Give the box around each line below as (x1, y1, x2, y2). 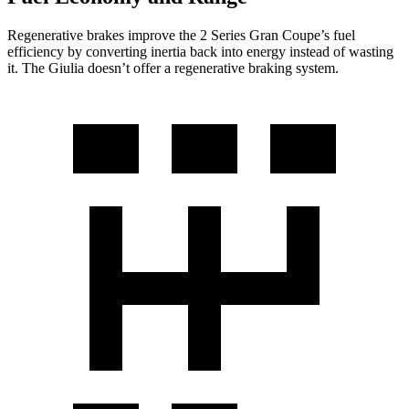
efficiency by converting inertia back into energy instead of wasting (7, 43, 393, 59)
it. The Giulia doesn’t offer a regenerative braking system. (7, 59, 339, 76)
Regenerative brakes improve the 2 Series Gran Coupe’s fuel (7, 26, 355, 43)
